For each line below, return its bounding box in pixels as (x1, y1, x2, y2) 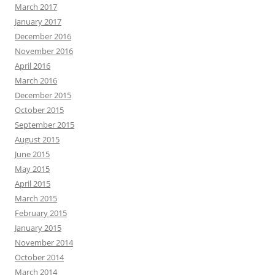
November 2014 (15, 237, 73, 248)
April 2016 (15, 60, 50, 71)
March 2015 (15, 193, 57, 204)
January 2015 (15, 222, 61, 233)
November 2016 (15, 45, 73, 56)
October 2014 (15, 252, 64, 263)
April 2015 (15, 178, 50, 189)
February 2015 (15, 207, 67, 219)
